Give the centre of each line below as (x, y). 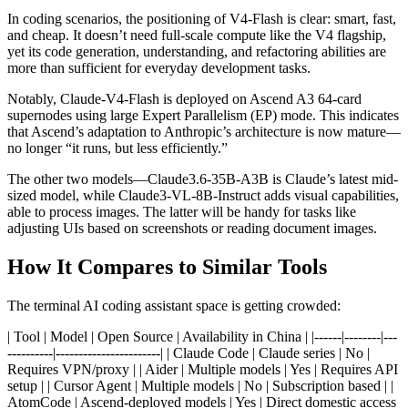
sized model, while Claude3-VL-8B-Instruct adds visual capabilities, (203, 196)
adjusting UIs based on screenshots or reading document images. (192, 229)
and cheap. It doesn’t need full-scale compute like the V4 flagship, (197, 36)
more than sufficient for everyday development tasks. (159, 68)
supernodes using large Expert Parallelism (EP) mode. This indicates (203, 116)
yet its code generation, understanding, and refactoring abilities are (197, 52)
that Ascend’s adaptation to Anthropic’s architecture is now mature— (204, 132)
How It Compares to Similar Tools (167, 266)
